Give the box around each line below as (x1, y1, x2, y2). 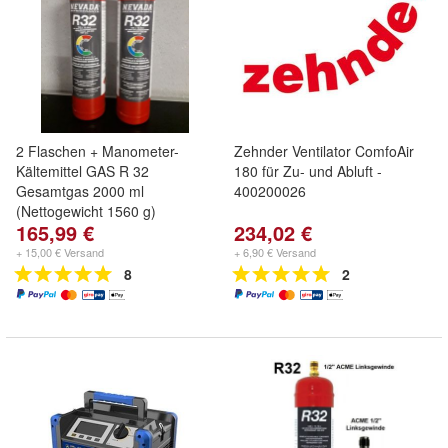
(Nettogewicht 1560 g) (16, 201, 156, 221)
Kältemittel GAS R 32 (16, 161, 149, 181)
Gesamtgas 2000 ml (16, 181, 144, 201)
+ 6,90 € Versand (234, 244, 316, 260)
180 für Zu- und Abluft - (234, 161, 382, 181)
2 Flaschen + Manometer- (16, 141, 179, 161)
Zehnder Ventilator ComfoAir (234, 141, 414, 161)
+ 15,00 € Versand (16, 244, 104, 260)
